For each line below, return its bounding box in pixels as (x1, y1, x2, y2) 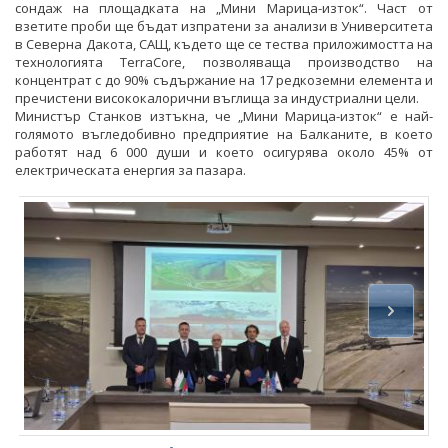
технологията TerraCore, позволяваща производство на (15, 52, 433, 71)
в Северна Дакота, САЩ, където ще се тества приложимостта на (15, 34, 433, 53)
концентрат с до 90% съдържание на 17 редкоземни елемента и (15, 70, 433, 89)
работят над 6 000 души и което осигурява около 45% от (15, 142, 433, 161)
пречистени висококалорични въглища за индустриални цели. (15, 88, 419, 107)
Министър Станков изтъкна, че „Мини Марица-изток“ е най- (15, 106, 433, 125)
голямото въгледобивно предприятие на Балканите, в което (15, 124, 433, 143)
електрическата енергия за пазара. (15, 160, 246, 179)
